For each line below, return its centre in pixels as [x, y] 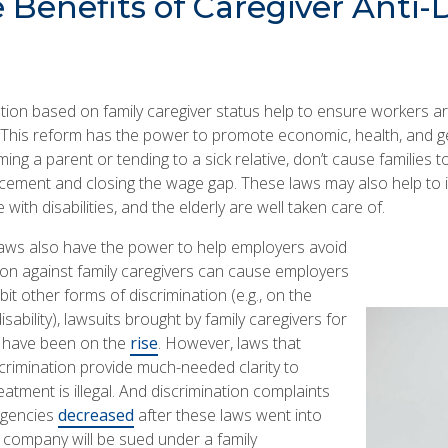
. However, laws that [229, 343]
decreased [95, 415]
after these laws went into [227, 415]
